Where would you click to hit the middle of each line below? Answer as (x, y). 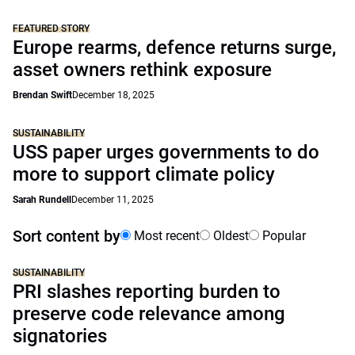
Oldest (229, 236)
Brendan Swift (42, 95)
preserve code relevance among (149, 314)
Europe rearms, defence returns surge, (174, 48)
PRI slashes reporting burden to (147, 292)
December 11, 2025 (113, 200)
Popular (282, 236)
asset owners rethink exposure (142, 70)
